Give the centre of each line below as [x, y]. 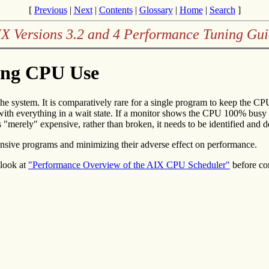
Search [222, 10]
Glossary [156, 10]
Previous [50, 10]
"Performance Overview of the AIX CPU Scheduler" [129, 165]
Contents [116, 10]
